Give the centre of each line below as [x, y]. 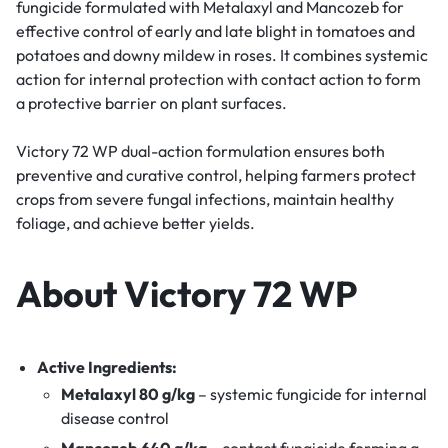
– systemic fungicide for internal [310, 393]
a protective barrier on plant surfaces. [151, 102]
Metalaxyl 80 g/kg [127, 393]
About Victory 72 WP [187, 293]
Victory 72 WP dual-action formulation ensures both [200, 150]
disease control [114, 417]
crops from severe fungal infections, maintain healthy [205, 198]
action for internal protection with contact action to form [218, 78]
